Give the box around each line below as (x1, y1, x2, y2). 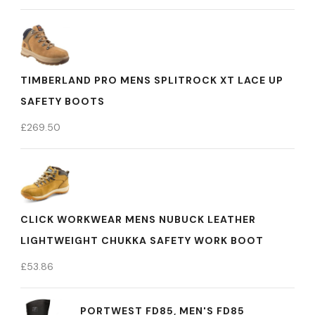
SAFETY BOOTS (20, 95, 105, 108)
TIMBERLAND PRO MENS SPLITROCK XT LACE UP (20, 74, 283, 86)
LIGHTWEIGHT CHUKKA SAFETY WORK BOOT (20, 234, 264, 247)
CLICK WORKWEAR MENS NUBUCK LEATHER (20, 213, 256, 226)
